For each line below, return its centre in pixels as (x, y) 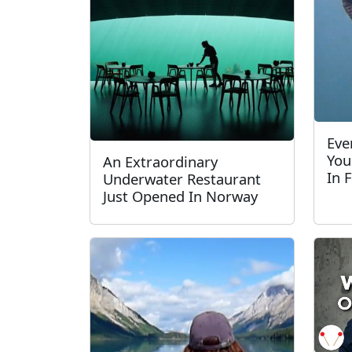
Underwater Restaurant (182, 179)
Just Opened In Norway (180, 196)
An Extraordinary (160, 161)
